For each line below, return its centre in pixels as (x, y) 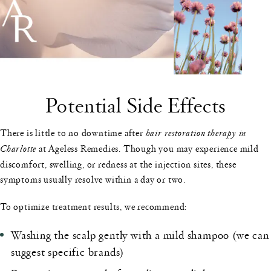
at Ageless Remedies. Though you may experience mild (148, 148)
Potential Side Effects (135, 104)
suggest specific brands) (68, 251)
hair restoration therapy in (196, 133)
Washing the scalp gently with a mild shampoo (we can (140, 234)
